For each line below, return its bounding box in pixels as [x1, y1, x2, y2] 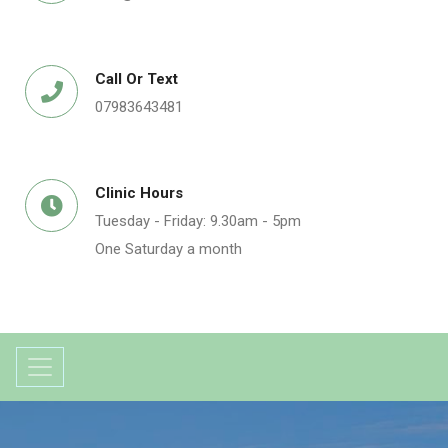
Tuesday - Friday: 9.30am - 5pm [95, 212, 301, 230]
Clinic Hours [95, 184, 183, 202]
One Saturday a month [95, 240, 242, 258]
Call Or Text [95, 70, 178, 88]
